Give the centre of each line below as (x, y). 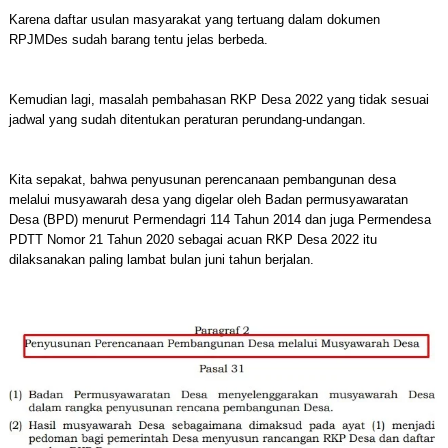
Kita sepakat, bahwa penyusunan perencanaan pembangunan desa (202, 179)
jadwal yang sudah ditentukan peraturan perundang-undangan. (187, 119)
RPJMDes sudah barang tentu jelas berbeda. (138, 39)
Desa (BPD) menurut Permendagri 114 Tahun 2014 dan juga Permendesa (219, 219)
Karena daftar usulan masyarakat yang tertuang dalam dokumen (194, 19)
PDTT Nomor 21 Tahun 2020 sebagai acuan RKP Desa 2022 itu (192, 239)
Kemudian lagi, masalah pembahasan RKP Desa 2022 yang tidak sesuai (218, 99)
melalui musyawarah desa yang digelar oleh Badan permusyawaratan (208, 199)
